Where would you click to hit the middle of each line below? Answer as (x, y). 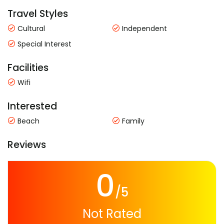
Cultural (30, 28)
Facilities (28, 67)
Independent (143, 28)
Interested (32, 106)
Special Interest (43, 44)
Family (132, 121)
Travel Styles (38, 13)
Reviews (27, 144)
